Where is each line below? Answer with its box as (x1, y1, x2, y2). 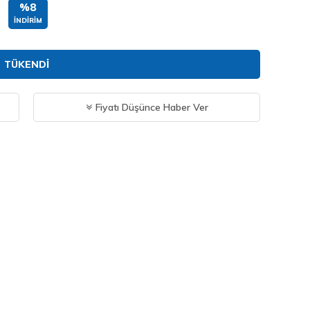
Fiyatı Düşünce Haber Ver (95, 101, 208, 113)
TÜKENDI (3, 58, 49, 71)
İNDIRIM (13, 16, 42, 25)
